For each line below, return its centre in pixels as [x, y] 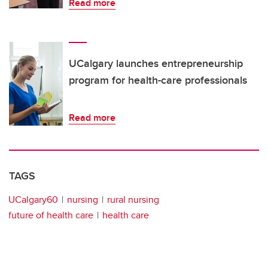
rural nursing [133, 200]
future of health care [51, 215]
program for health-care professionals [158, 80]
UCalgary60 [33, 200]
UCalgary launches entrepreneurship [156, 64]
